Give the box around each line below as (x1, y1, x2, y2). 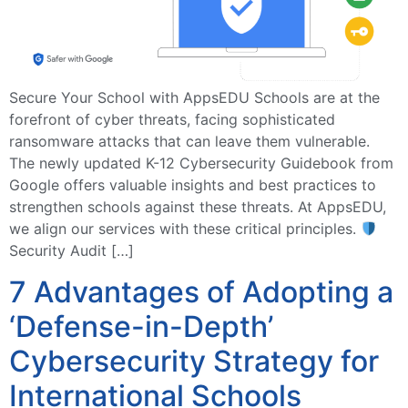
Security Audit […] (9, 241, 134, 260)
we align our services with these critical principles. (9, 219, 361, 239)
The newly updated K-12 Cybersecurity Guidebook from (9, 154, 393, 173)
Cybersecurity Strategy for (9, 342, 379, 379)
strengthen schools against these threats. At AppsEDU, (9, 198, 386, 217)
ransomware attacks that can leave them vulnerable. (9, 132, 370, 151)
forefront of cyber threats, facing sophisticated (9, 110, 335, 129)
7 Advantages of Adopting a (9, 273, 393, 310)
